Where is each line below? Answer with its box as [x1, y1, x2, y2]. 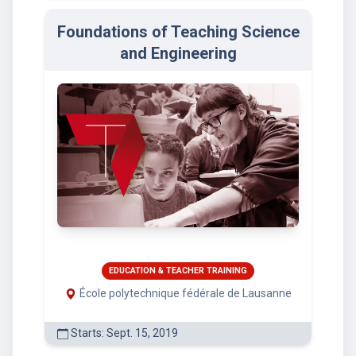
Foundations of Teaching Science [56, 22, 300, 42]
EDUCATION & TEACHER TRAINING [109, 265, 247, 276]
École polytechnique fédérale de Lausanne [79, 286, 292, 300]
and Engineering [119, 44, 237, 64]
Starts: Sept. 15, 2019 [68, 326, 178, 339]
